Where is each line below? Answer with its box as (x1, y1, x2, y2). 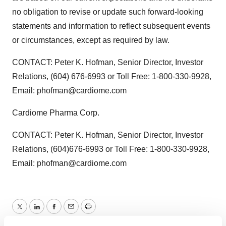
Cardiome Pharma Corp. (12, 108, 99, 117)
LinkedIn (36, 208, 67, 217)
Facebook (53, 208, 89, 217)
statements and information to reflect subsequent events (12, 22, 210, 30)
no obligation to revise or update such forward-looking (12, 8, 203, 16)
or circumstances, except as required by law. (12, 36, 169, 44)
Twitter (19, 208, 43, 217)
